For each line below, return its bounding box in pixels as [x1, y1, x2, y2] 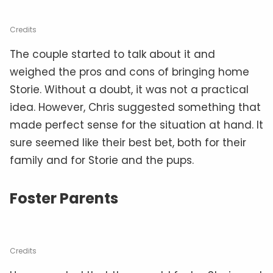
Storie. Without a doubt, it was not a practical [10, 82, 249, 97]
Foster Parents [10, 188, 118, 208]
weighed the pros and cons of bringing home [10, 64, 249, 79]
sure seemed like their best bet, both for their [10, 135, 246, 150]
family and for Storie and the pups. [10, 152, 194, 168]
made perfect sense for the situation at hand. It [10, 117, 263, 132]
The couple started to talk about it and [10, 46, 215, 62]
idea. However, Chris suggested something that [10, 99, 261, 115]
